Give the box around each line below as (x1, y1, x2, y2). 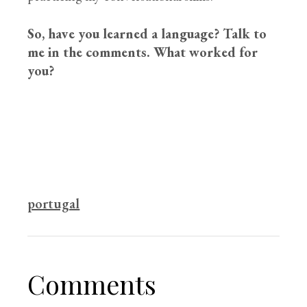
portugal (27, 194, 80, 212)
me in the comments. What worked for (27, 42, 258, 61)
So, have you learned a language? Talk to (27, 24, 267, 42)
